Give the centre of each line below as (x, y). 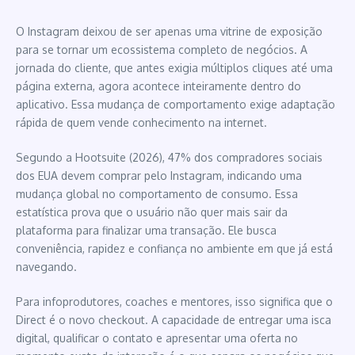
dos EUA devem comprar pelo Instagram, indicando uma (159, 175)
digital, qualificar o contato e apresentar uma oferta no (157, 338)
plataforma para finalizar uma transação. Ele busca (146, 230)
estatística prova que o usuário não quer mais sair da (152, 212)
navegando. (46, 266)
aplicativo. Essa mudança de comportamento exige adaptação (176, 104)
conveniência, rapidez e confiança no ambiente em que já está (174, 248)
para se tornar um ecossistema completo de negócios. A (162, 49)
